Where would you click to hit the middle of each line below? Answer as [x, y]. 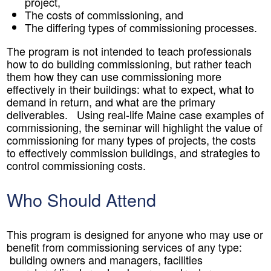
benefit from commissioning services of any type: [124, 247]
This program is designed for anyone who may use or [135, 234]
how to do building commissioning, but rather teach [129, 63]
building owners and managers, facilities [105, 259]
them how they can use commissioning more [114, 76]
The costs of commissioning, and [104, 14]
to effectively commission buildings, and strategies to [133, 152]
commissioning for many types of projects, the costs [131, 139]
